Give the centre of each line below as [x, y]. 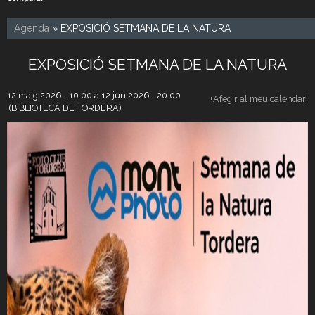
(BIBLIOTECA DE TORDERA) [64, 108]
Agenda [32, 28]
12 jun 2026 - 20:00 [141, 95]
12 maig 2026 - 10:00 [50, 95]
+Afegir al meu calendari [259, 98]
